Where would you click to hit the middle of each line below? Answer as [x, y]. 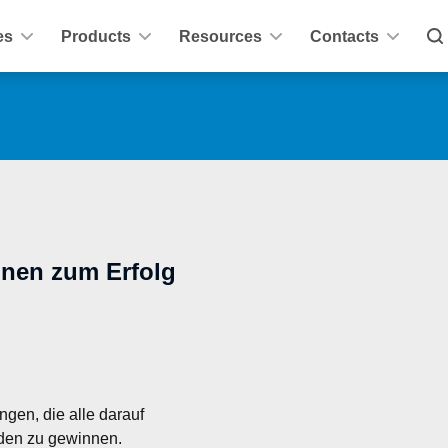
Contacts [344, 35]
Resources [220, 35]
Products [95, 35]
